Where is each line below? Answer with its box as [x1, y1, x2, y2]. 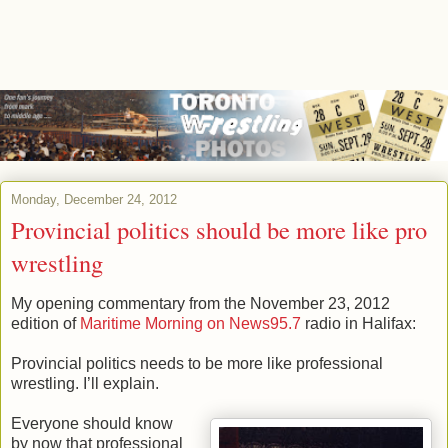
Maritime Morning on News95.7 [80, 315, 301, 333]
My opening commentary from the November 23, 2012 [11, 295, 390, 313]
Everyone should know [11, 415, 173, 433]
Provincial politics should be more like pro [11, 212, 427, 246]
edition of [11, 315, 80, 333]
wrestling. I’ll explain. [11, 375, 159, 393]
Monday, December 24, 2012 [11, 191, 177, 207]
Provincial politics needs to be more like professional [11, 355, 383, 373]
